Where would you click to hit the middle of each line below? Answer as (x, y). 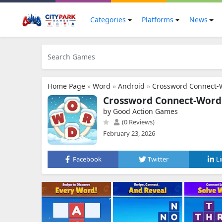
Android (131, 86)
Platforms (157, 20)
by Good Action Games (140, 111)
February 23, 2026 (129, 133)
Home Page (66, 86)
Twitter (158, 159)
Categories (108, 20)
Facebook (87, 159)
